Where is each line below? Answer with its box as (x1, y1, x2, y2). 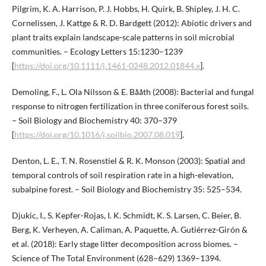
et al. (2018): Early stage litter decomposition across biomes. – (11, 239, 238, 249)
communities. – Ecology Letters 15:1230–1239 (11, 46, 183, 57)
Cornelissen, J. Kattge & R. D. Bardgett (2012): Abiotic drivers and (11, 18, 252, 28)
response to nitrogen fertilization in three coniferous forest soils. (11, 101, 249, 112)
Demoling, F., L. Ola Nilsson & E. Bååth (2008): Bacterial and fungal (11, 87, 254, 97)
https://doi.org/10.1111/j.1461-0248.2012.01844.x (14, 61, 200, 71)
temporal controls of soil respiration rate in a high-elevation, (11, 170, 233, 180)
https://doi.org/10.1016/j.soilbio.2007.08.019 (14, 129, 180, 140)
